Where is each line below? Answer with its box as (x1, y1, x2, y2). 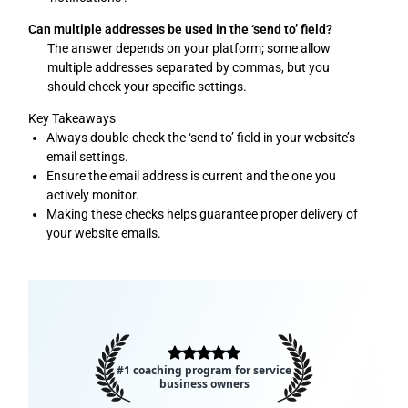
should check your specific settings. (47, 79, 248, 95)
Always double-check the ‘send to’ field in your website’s (46, 130, 356, 146)
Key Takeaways (28, 111, 117, 127)
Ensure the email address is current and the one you (46, 168, 337, 184)
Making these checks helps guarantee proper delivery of (46, 207, 359, 222)
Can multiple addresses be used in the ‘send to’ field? (28, 22, 333, 37)
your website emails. (46, 226, 162, 241)
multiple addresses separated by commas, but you (47, 60, 331, 76)
